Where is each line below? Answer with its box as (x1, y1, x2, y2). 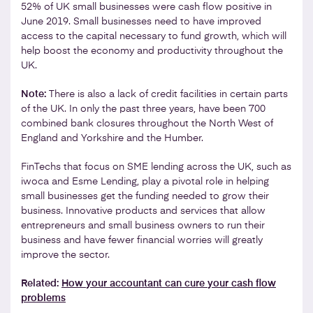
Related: (21, 278, 61, 289)
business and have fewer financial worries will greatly (21, 235, 263, 245)
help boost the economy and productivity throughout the (21, 45, 283, 56)
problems (21, 293, 66, 303)
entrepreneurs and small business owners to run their (21, 220, 265, 231)
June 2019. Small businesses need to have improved (21, 16, 261, 27)
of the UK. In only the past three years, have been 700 (21, 103, 265, 114)
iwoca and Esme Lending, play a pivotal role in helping (21, 176, 269, 187)
